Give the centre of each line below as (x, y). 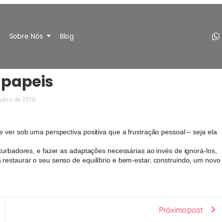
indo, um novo (198, 160)
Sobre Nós (26, 36)
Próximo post (181, 210)
